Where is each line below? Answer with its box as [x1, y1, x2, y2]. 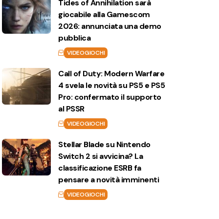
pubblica [58, 33, 91, 43]
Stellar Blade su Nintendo [58, 139, 151, 150]
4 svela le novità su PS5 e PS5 [58, 80, 165, 90]
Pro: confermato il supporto [58, 92, 161, 102]
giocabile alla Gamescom [58, 9, 150, 20]
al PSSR [58, 104, 85, 114]
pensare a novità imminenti [58, 175, 159, 185]
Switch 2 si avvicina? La [58, 151, 143, 161]
